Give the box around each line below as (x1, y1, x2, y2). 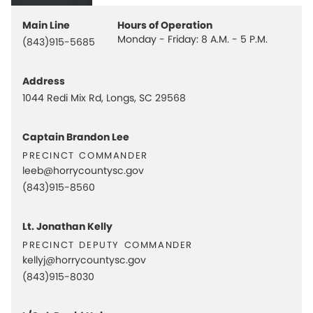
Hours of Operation (117, 18, 212, 32)
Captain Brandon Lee (22, 130, 129, 144)
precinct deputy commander (22, 234, 193, 252)
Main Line (22, 18, 70, 32)
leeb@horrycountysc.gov (22, 163, 144, 177)
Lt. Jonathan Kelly (22, 219, 112, 233)
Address (22, 74, 65, 88)
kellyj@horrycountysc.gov (22, 253, 146, 267)
